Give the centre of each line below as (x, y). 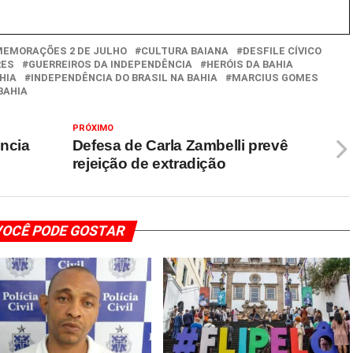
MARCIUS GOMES (275, 77)
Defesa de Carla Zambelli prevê (180, 145)
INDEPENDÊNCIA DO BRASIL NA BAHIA (124, 77)
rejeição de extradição (149, 163)
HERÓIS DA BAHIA (250, 64)
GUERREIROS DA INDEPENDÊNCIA (110, 64)
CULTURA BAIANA (185, 50)
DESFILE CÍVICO (282, 50)
